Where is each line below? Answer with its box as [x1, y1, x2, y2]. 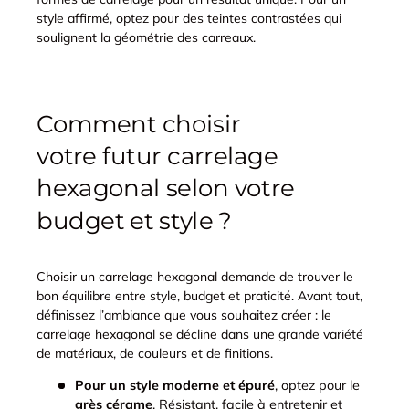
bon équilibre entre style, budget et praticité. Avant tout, [37, 288, 362, 305]
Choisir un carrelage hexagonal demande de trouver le [37, 268, 353, 286]
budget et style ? [37, 205, 232, 236]
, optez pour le [274, 377, 360, 394]
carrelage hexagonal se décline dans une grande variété [37, 326, 363, 343]
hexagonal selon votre [37, 173, 295, 203]
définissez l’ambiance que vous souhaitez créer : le [37, 307, 331, 324]
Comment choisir [37, 110, 241, 139]
